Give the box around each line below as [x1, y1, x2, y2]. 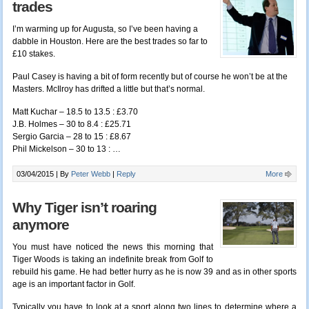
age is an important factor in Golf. [12, 279, 135, 290]
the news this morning [107, 242, 196, 252]
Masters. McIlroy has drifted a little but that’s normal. [12, 84, 205, 94]
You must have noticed [12, 242, 108, 252]
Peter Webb [70, 170, 110, 179]
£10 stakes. [12, 49, 55, 59]
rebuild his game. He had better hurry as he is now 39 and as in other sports [12, 267, 297, 277]
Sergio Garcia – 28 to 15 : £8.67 [12, 132, 131, 142]
